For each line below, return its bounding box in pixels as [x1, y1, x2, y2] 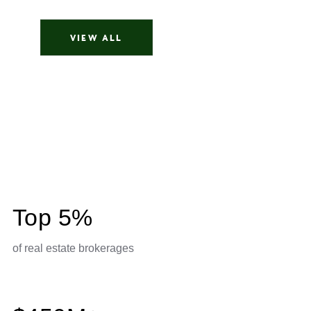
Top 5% [12, 204, 93, 231]
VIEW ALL [70, 31, 123, 44]
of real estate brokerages [12, 242, 134, 255]
